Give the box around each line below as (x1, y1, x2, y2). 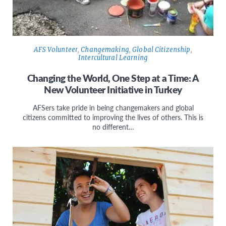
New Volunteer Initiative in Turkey (44, 82, 182, 96)
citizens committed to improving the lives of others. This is (23, 111, 203, 122)
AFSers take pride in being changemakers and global (32, 102, 194, 112)
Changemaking (81, 45, 129, 54)
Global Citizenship (132, 45, 191, 54)
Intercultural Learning (78, 53, 148, 62)
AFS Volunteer (34, 45, 78, 54)
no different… (92, 121, 134, 132)
